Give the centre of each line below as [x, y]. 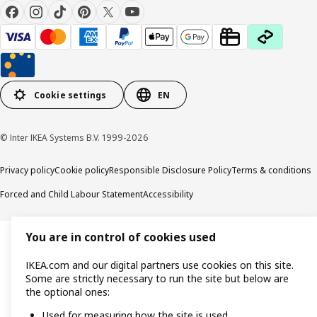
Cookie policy [82, 171]
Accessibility [168, 195]
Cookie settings [70, 95]
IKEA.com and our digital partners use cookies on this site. [160, 265]
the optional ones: [68, 292]
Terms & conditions [271, 171]
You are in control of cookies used [121, 238]
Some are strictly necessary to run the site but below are [157, 279]
